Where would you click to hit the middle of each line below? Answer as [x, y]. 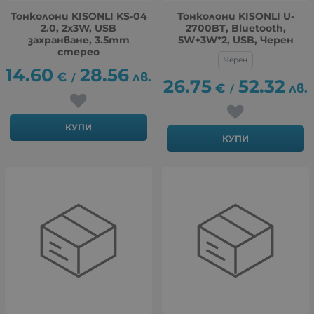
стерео [78, 52]
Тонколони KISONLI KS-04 [78, 16]
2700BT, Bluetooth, [235, 28]
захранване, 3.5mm [78, 40]
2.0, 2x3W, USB [78, 28]
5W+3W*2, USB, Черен [235, 40]
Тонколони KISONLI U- [235, 16]
